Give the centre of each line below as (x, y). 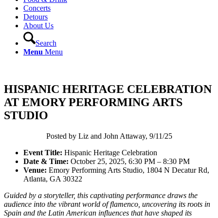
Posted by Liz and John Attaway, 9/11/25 (109, 136)
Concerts (37, 8)
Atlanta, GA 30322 (53, 179)
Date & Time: (46, 161)
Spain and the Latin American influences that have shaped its (98, 213)
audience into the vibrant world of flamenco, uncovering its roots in (107, 204)
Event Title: (43, 152)
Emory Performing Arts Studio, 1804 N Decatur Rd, (128, 170)
